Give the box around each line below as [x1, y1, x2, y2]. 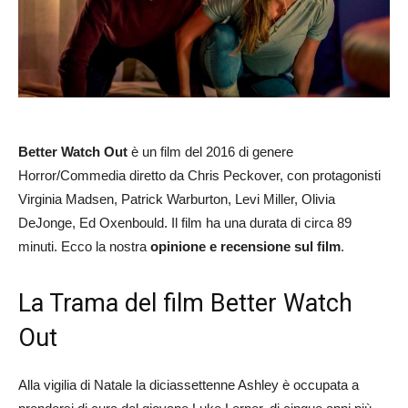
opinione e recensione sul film [150, 238, 341, 254]
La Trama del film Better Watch [18, 288, 352, 318]
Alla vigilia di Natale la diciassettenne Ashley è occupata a [18, 376, 359, 393]
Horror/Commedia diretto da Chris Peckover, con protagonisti [18, 167, 381, 183]
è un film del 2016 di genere [127, 143, 293, 159]
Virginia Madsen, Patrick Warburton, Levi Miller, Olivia [18, 190, 335, 207]
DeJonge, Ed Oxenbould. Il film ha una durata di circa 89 [18, 214, 352, 230]
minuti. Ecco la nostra [18, 238, 150, 254]
